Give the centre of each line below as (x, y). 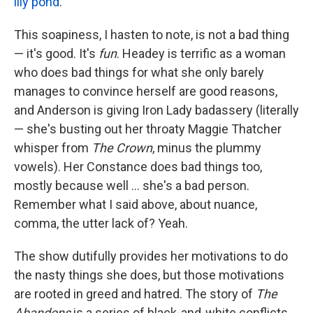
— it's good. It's (56, 53)
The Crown (122, 148)
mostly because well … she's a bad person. (132, 185)
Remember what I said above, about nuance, (136, 204)
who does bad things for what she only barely (139, 72)
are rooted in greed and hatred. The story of (135, 294)
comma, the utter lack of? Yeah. (101, 223)
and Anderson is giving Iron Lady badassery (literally (156, 110)
